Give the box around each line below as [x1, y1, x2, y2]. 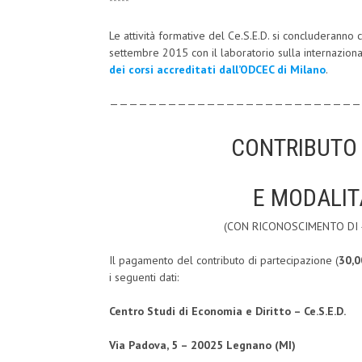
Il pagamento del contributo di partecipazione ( [109, 253, 339, 268]
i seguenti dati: [109, 270, 179, 285]
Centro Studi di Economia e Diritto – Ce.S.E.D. [109, 304, 346, 319]
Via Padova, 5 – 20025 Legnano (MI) [109, 338, 296, 353]
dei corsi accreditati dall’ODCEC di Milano [109, 62, 326, 78]
